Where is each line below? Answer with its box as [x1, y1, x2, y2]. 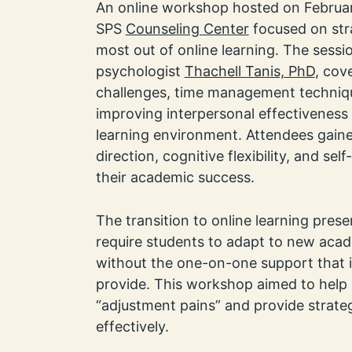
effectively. [95, 318, 169, 335]
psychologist [95, 62, 185, 79]
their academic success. [95, 168, 255, 185]
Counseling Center [125, 20, 249, 37]
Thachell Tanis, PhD [184, 62, 315, 79]
